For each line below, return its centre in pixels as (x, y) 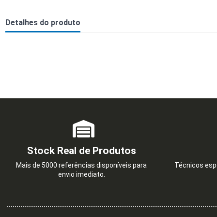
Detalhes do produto (43, 23)
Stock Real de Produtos (81, 151)
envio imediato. (81, 175)
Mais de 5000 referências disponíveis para (81, 165)
